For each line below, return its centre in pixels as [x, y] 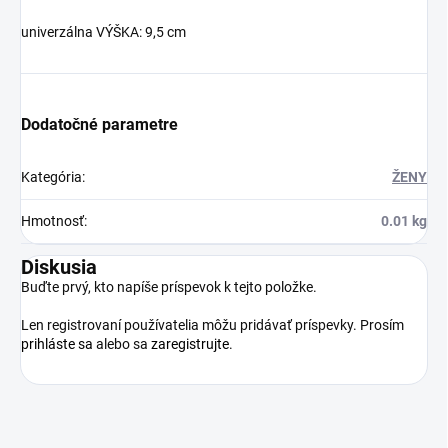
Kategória [51, 176]
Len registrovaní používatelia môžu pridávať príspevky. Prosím [212, 324]
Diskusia [59, 266]
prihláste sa [57, 343]
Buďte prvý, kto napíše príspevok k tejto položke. [169, 286]
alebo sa [122, 343]
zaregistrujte [190, 343]
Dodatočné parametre [99, 124]
